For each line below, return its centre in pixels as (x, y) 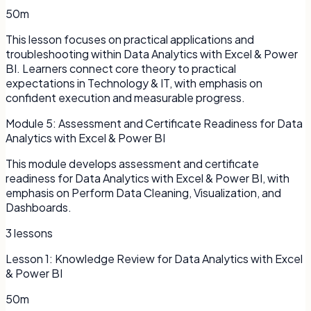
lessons (32, 233)
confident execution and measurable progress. (125, 97)
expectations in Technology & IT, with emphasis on (134, 83)
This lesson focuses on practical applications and (130, 39)
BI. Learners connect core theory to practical (121, 68)
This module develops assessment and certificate (132, 163)
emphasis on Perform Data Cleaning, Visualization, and (143, 192)
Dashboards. (39, 207)
